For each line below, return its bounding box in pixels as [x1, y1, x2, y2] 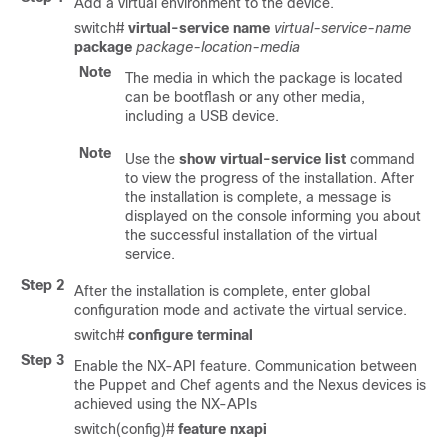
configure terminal [128, 327, 253, 343]
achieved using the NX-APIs [74, 396, 257, 412]
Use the [125, 151, 179, 167]
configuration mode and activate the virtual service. [74, 302, 407, 318]
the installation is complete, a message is [125, 189, 391, 205]
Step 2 [21, 277, 64, 293]
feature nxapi [178, 421, 267, 437]
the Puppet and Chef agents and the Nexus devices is [74, 377, 426, 393]
